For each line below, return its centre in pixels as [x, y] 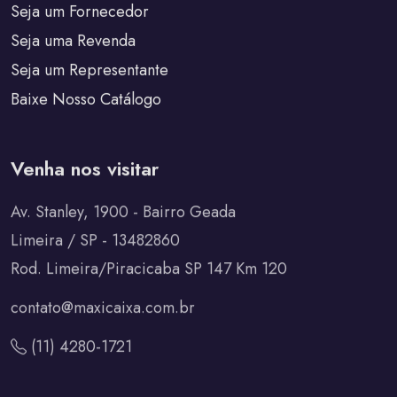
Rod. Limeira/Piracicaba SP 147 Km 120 [149, 269]
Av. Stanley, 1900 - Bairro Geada [123, 212]
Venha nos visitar [85, 169]
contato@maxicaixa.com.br [103, 308]
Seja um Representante [90, 70]
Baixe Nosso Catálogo [86, 100]
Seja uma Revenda [73, 41]
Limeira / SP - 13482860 [95, 241]
